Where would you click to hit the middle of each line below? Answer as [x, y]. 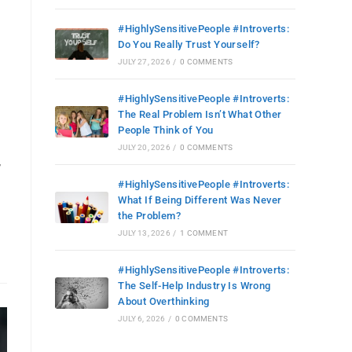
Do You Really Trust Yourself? [189, 44]
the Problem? [150, 216]
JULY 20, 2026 [144, 147]
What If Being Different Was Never [200, 200]
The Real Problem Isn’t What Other [200, 114]
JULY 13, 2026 [144, 233]
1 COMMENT [204, 233]
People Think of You [166, 130]
